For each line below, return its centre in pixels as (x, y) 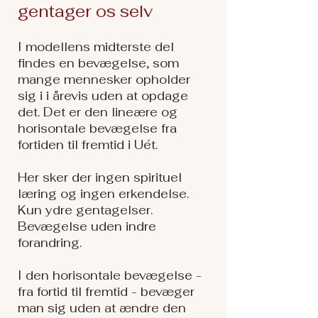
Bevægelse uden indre (87, 226)
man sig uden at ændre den (102, 308)
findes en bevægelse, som (98, 63)
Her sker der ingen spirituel (100, 177)
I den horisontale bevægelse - (110, 275)
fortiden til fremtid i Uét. (88, 145)
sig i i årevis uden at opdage (103, 96)
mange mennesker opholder (104, 79)
